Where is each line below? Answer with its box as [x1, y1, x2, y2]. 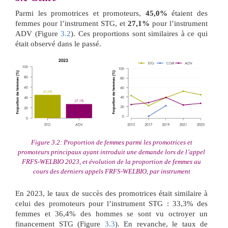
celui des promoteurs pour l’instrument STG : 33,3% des [15, 199, 208, 208]
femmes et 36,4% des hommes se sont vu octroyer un [15, 209, 208, 218]
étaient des [167, 9, 208, 17]
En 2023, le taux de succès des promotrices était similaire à [15, 189, 208, 197]
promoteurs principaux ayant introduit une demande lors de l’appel [18, 148, 205, 156]
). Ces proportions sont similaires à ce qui [71, 29, 208, 38]
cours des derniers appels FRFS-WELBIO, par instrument [33, 167, 190, 176]
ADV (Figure [15, 29, 61, 38]
